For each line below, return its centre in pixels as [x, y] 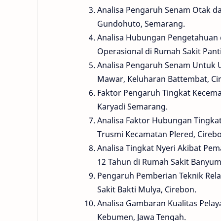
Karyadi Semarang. [132, 106]
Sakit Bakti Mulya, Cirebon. [147, 189]
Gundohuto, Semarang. [141, 23]
